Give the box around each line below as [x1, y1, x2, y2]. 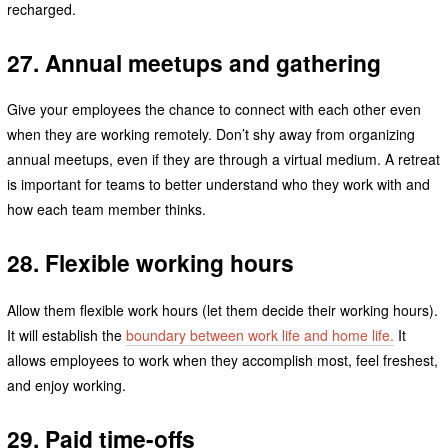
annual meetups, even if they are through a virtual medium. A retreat [6, 149, 440, 170]
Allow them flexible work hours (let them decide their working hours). [6, 300, 438, 321]
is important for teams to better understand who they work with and [6, 174, 430, 195]
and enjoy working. [6, 375, 126, 396]
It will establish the [6, 325, 126, 346]
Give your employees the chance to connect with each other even [6, 99, 421, 120]
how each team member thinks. [6, 199, 206, 220]
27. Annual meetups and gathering [6, 45, 381, 79]
